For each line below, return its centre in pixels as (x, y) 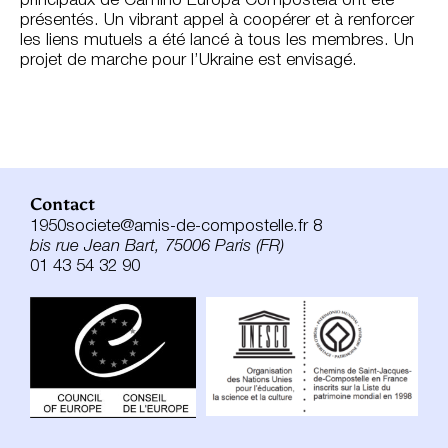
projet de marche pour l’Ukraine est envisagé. (188, 61)
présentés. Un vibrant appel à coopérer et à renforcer (217, 21)
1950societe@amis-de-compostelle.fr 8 (176, 227)
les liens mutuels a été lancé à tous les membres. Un (217, 41)
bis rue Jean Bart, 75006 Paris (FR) (157, 247)
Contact (62, 205)
